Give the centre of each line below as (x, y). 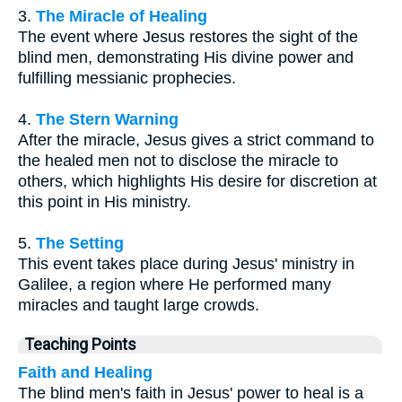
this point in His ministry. (105, 201)
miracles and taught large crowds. (139, 305)
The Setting (80, 243)
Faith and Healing (85, 372)
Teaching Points (81, 344)
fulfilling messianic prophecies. (127, 78)
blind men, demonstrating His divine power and (186, 57)
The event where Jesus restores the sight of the (188, 36)
